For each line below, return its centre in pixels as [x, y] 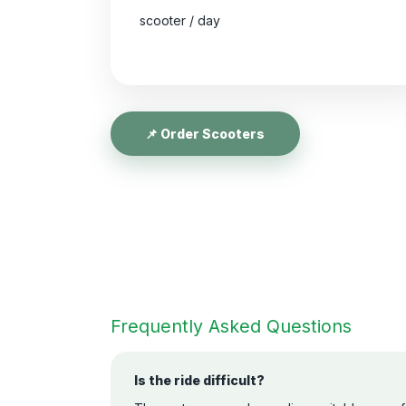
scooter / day [180, 21]
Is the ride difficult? [199, 380]
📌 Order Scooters [205, 133]
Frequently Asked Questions [231, 326]
